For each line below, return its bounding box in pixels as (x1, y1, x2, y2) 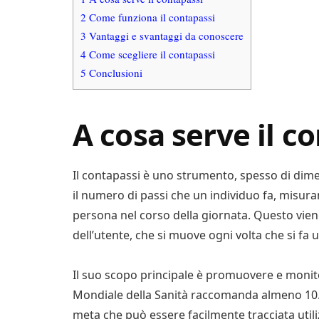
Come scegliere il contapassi (86, 47, 215, 62)
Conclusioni (86, 66, 142, 80)
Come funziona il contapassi (86, 10, 215, 25)
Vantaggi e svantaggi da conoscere (86, 28, 244, 43)
